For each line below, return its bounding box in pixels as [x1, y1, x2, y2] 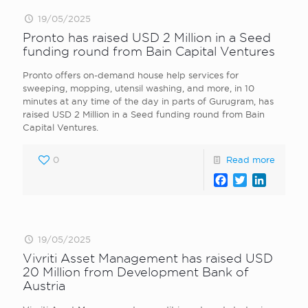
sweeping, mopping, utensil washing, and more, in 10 [23, 83, 254, 93]
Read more [226, 155, 275, 164]
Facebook [227, 173, 281, 186]
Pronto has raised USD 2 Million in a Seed [23, 31, 271, 44]
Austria [23, 279, 65, 292]
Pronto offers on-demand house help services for [23, 70, 239, 80]
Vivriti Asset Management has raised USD [23, 252, 273, 265]
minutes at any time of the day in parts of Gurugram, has [23, 96, 274, 106]
